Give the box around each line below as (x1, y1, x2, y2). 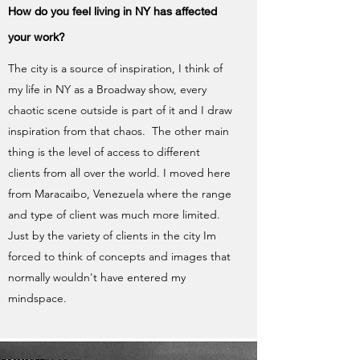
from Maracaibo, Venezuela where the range (8, 186, 231, 201)
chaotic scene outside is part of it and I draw (8, 103, 232, 117)
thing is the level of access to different (8, 145, 200, 159)
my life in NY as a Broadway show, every (8, 82, 207, 96)
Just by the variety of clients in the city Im (8, 228, 216, 243)
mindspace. (8, 291, 67, 305)
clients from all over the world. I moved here (8, 166, 231, 180)
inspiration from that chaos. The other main (8, 124, 229, 138)
